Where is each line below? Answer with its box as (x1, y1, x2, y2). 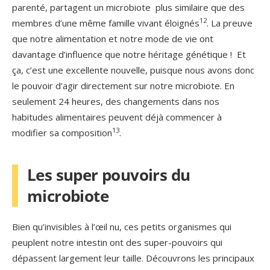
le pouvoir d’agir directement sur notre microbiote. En (12, 79, 234, 92)
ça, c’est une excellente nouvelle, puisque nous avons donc (12, 63, 254, 76)
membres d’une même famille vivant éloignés (12, 16, 199, 29)
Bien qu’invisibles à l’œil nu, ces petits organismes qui (12, 220, 231, 233)
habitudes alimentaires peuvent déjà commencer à (12, 110, 222, 123)
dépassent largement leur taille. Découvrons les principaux (12, 251, 254, 264)
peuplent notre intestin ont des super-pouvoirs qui (12, 236, 222, 248)
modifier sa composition (12, 126, 112, 139)
